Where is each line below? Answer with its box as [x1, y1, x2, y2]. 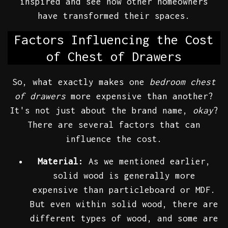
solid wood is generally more [53, 170, 195, 181]
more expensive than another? [66, 91, 213, 102]
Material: [38, 156, 83, 167]
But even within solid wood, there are [30, 199, 218, 210]
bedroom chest [150, 77, 216, 88]
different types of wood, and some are [30, 213, 218, 224]
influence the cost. [66, 134, 162, 145]
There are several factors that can [27, 120, 201, 130]
